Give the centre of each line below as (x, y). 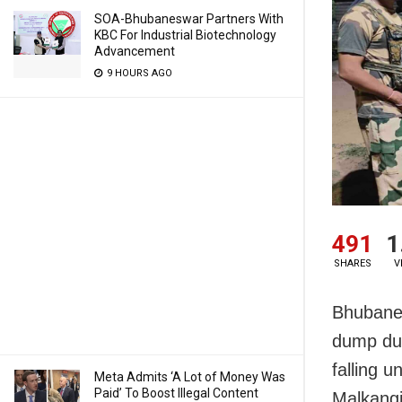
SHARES (352, 264)
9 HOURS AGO (138, 73)
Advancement (135, 51)
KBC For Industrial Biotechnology (185, 35)
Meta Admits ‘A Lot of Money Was (190, 377)
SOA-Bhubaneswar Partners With (189, 19)
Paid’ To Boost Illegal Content (176, 393)
